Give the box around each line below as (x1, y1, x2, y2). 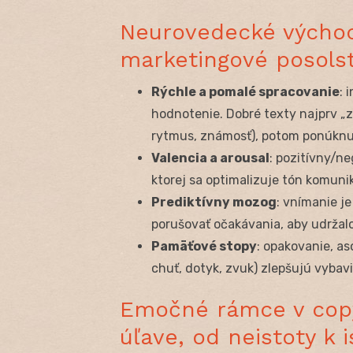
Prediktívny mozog (151, 194, 277, 210)
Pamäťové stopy (151, 238, 257, 254)
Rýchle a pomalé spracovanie (151, 84, 340, 99)
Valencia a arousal (151, 150, 269, 165)
